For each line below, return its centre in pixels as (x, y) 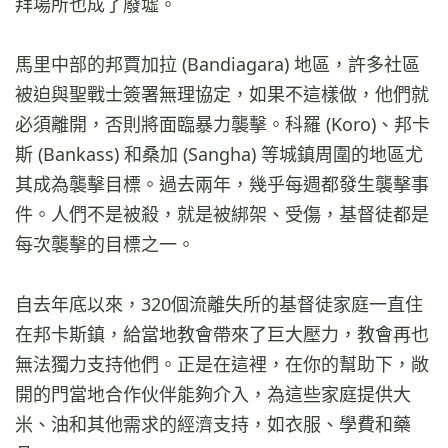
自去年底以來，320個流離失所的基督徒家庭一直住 (219, 304)
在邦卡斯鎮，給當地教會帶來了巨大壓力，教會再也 (222, 334)
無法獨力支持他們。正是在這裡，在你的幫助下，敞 (222, 364)
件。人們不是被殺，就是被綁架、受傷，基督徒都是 (222, 214)
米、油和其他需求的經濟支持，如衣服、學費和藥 (213, 424)
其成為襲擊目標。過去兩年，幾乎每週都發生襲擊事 (222, 184)
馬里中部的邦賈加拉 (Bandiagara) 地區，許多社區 (217, 64)
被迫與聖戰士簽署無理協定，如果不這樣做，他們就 (222, 94)
